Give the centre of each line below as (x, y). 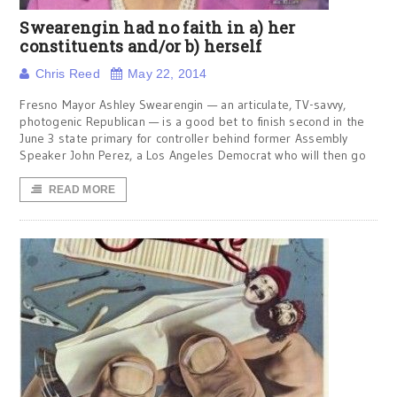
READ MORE (82, 190)
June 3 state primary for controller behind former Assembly (184, 138)
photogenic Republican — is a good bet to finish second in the (192, 121)
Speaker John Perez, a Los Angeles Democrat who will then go (193, 155)
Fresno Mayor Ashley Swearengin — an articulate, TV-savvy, (183, 105)
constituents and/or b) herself (141, 46)
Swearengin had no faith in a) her (158, 27)
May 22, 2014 (167, 74)
